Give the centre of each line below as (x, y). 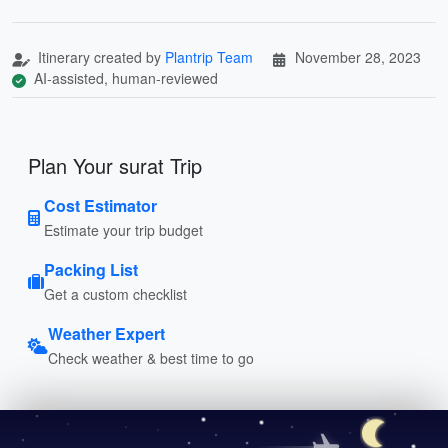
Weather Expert (106, 333)
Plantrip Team (209, 56)
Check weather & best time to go (151, 357)
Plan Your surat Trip (115, 165)
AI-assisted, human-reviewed (124, 77)
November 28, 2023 (358, 56)
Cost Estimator (100, 205)
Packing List (91, 269)
